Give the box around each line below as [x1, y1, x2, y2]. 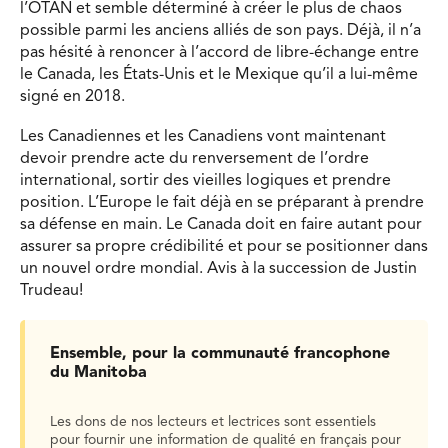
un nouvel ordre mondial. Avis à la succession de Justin [20, 260, 417, 277]
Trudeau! [20, 282, 83, 299]
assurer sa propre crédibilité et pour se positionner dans [20, 238, 428, 255]
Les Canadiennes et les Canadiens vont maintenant [20, 128, 386, 145]
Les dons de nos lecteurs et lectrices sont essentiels [50, 414, 376, 429]
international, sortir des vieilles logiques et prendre [20, 172, 391, 189]
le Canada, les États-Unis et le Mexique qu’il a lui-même [20, 67, 418, 84]
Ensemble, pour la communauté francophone [50, 345, 390, 362]
